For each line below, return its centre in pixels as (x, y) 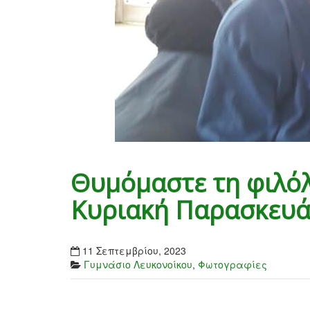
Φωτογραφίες (232, 265)
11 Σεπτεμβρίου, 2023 (134, 251)
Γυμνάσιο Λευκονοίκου (138, 265)
